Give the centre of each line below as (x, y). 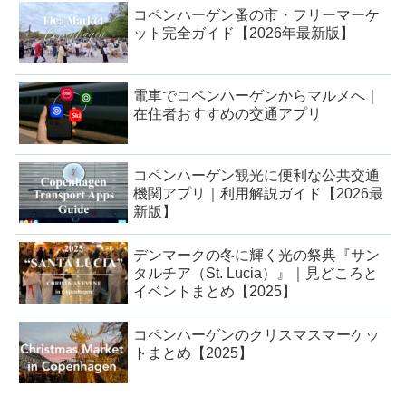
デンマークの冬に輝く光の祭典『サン (257, 255)
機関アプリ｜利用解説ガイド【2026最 (259, 193)
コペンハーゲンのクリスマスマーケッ (257, 335)
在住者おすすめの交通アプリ (228, 113)
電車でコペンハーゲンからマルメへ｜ (257, 95)
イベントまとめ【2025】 (215, 291)
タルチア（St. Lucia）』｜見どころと (256, 273)
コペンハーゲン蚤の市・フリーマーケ (257, 15)
